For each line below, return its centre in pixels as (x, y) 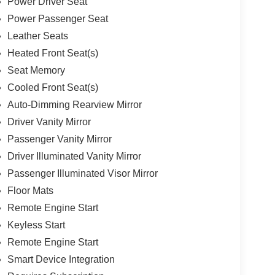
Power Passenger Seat (57, 18)
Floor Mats (30, 190)
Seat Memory (36, 70)
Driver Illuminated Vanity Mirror (74, 156)
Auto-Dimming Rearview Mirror (74, 104)
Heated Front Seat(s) (52, 53)
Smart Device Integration (61, 259)
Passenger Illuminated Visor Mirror (82, 173)
